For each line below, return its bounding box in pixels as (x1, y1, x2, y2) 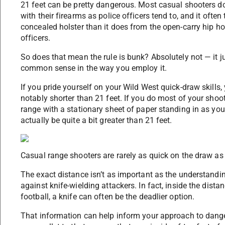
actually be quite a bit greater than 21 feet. (21, 116, 172, 126)
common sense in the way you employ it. (21, 63, 167, 73)
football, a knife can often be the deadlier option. (21, 192, 195, 202)
